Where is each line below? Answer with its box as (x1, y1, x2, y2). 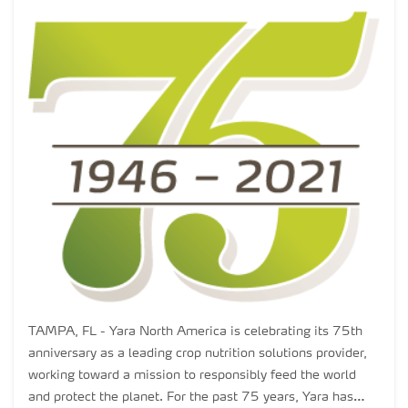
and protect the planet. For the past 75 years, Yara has (28, 390, 353, 403)
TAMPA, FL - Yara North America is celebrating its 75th (28, 324, 100, 338)
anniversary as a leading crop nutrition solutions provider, (28, 346, 367, 360)
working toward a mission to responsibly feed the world (28, 368, 356, 382)
